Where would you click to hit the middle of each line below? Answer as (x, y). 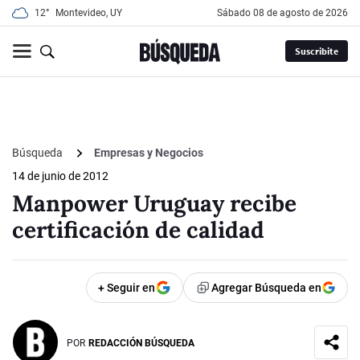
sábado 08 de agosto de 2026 (285, 13)
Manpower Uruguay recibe (154, 204)
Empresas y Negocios (149, 153)
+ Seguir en (127, 288)
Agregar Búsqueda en (266, 288)
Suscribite (316, 51)
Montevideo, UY (89, 13)
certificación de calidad (138, 230)
